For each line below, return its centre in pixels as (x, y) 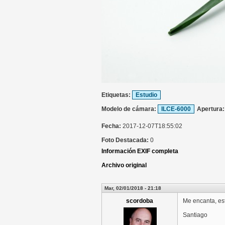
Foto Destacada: (126, 140)
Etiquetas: (117, 95)
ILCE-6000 (176, 109)
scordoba (140, 201)
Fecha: (112, 126)
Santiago (195, 215)
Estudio (146, 95)
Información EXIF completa (140, 151)
